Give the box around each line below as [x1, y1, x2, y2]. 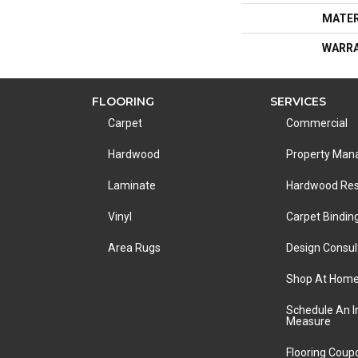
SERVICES [269, 94, 326, 109]
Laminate [108, 179, 156, 192]
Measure [285, 315, 331, 328]
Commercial [285, 117, 348, 129]
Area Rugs [108, 241, 161, 254]
